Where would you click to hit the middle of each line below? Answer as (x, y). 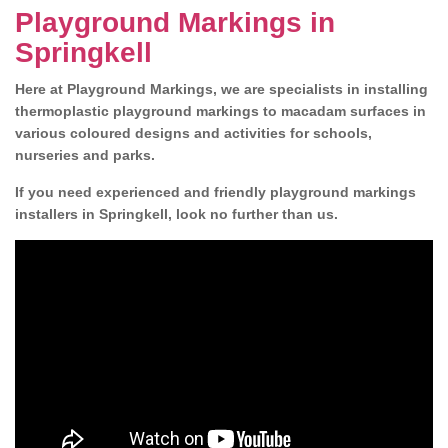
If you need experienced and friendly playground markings (215, 192)
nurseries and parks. (87, 155)
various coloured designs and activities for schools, (193, 133)
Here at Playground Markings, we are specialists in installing (221, 89)
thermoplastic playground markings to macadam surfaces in (220, 111)
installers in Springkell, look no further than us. (176, 214)
